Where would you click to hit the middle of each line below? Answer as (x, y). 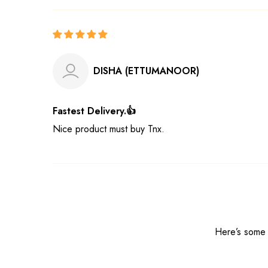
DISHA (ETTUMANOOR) (146, 71)
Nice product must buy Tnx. (109, 129)
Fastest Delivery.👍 (94, 111)
